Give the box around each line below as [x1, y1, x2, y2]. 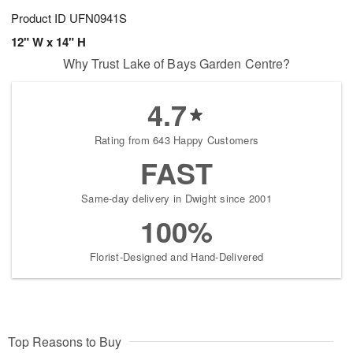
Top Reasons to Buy [8, 333, 121, 351]
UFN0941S [69, 9, 127, 27]
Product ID [11, 9, 69, 27]
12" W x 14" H [11, 33, 86, 51]
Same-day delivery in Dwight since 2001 [81, 191, 272, 206]
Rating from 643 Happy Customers [94, 132, 259, 148]
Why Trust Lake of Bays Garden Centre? [62, 54, 291, 73]
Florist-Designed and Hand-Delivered [89, 249, 264, 265]
